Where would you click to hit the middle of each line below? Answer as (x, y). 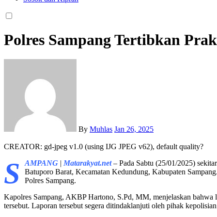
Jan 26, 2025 (134, 129)
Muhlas (101, 129)
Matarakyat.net (87, 163)
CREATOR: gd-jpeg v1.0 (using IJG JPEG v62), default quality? (104, 147)
